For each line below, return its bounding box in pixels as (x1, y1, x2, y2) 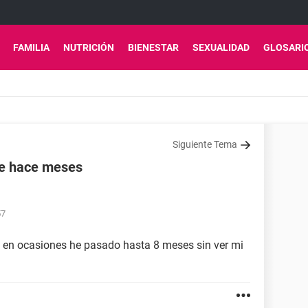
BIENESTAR (128, 42, 179, 53)
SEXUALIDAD (192, 42, 250, 53)
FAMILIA (13, 42, 49, 53)
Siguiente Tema (173, 139, 237, 150)
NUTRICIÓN (63, 42, 114, 53)
